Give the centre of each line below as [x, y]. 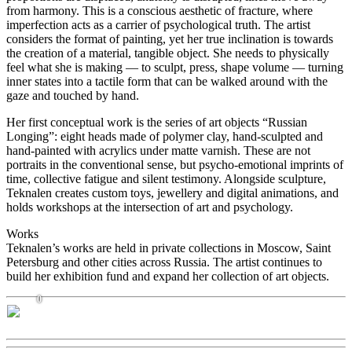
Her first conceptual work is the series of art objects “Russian [157, 123]
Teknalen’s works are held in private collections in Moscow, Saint [169, 248]
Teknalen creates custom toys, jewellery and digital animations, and [172, 193]
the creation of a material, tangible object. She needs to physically [168, 53]
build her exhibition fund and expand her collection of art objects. [168, 277]
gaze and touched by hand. [73, 96]
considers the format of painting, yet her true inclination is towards [170, 39]
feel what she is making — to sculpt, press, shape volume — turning [175, 68]
